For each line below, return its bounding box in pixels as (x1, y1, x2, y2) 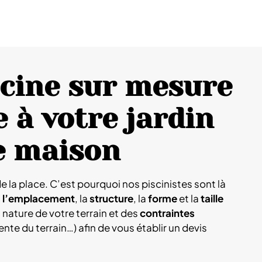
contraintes (140, 206, 195, 219)
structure (89, 192, 133, 205)
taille (201, 192, 223, 205)
